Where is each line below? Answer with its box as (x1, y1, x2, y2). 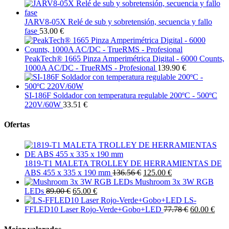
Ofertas (4, 120, 30, 129)
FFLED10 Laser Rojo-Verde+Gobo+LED (25, 204, 162, 214)
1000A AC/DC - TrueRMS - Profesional (25, 63, 155, 73)
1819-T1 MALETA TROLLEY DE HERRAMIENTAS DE (25, 158, 222, 168)
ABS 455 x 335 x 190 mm (25, 168, 110, 177)
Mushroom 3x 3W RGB (135, 177, 214, 186)
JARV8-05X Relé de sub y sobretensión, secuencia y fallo (25, 17, 212, 27)
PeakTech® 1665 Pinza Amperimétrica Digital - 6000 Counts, (25, 54, 224, 63)
